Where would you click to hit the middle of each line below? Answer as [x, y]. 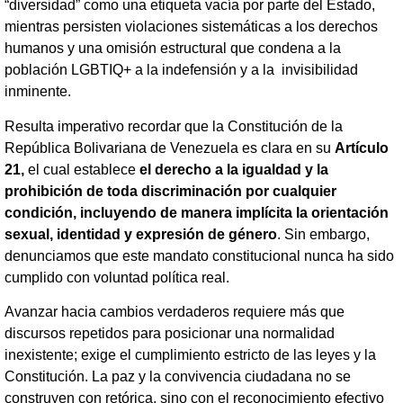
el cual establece [82, 169]
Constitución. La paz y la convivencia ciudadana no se [178, 377]
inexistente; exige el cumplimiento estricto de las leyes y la [190, 355]
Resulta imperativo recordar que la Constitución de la [174, 126]
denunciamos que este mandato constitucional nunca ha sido [199, 255]
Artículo [362, 148]
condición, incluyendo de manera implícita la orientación [197, 212]
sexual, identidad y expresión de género [141, 234]
